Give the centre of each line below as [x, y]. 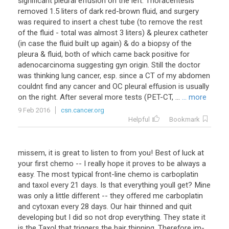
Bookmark [185, 119]
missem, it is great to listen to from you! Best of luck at [111, 153]
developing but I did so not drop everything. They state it [112, 217]
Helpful [139, 119]
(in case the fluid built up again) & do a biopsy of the [105, 43]
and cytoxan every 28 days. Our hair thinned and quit [105, 207]
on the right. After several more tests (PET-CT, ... [99, 97]
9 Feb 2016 [34, 110]
